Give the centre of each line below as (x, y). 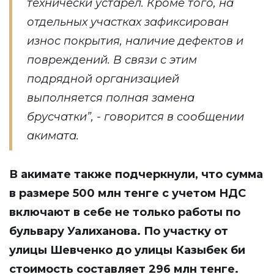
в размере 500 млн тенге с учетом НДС (128, 193)
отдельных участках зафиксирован (128, 22)
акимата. (53, 136)
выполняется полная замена (111, 98)
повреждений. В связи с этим (112, 60)
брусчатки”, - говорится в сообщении (135, 117)
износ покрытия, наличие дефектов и (135, 41)
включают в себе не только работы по (125, 212)
